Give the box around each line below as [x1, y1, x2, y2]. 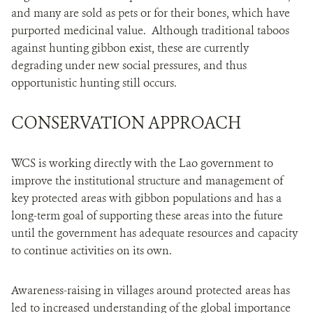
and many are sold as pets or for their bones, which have [11, 6, 290, 21]
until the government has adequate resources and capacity [11, 226, 298, 241]
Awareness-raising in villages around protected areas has [11, 283, 290, 298]
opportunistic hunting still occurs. [11, 75, 177, 91]
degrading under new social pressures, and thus [11, 58, 247, 73]
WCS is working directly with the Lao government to [11, 156, 273, 171]
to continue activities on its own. [11, 243, 175, 259]
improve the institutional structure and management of [11, 173, 283, 189]
